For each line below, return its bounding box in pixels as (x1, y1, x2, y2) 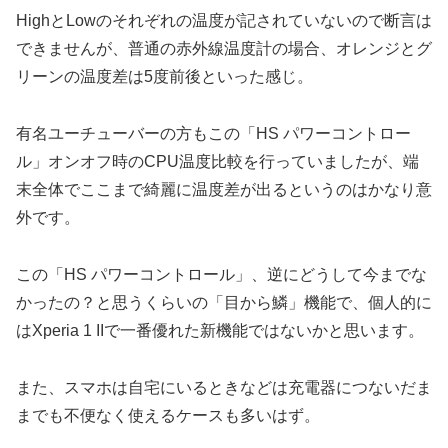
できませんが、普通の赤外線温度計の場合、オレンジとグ (16, 40, 432, 58)
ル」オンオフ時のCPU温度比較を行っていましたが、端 (16, 153, 419, 171)
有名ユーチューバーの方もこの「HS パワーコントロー (16, 125, 411, 143)
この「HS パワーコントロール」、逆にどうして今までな (16, 265, 427, 283)
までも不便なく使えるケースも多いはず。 (16, 406, 320, 424)
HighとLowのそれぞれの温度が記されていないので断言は (16, 12, 432, 30)
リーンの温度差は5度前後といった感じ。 (16, 68, 313, 86)
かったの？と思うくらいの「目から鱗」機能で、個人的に (16, 293, 432, 311)
